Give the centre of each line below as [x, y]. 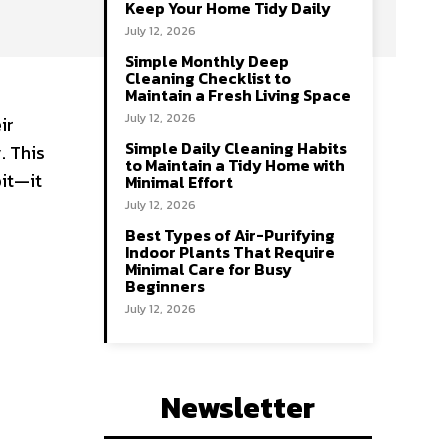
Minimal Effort [179, 182]
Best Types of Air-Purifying [230, 235]
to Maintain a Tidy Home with [235, 165]
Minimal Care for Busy [208, 269]
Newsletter [238, 407]
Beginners [165, 286]
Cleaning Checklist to [208, 78]
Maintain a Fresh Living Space [238, 95]
